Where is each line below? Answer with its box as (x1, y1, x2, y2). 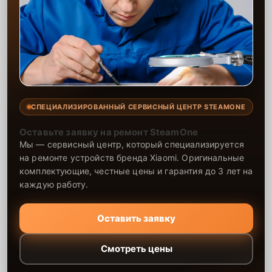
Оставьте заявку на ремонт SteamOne (19, 126, 199, 138)
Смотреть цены (100, 243, 172, 255)
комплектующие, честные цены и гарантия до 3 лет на (19, 165, 253, 176)
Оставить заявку (97, 212, 176, 224)
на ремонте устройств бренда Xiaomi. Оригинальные (19, 152, 245, 163)
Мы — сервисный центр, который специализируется (19, 138, 244, 149)
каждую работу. (19, 178, 89, 189)
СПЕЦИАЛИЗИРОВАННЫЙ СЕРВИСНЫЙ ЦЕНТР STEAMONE (31, 102, 246, 111)
